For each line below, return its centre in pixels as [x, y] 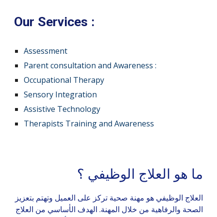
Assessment [47, 51]
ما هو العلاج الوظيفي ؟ [138, 173]
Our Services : [54, 22]
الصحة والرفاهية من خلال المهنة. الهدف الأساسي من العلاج [109, 209]
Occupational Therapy [65, 80]
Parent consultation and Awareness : [90, 65]
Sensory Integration [62, 94]
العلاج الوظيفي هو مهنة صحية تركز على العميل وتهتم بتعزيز [109, 198]
